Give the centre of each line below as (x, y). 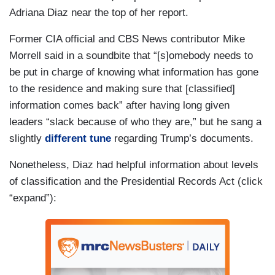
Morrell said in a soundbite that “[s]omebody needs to (131, 56)
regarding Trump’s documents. (182, 139)
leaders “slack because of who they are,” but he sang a (135, 122)
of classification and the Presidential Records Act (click (136, 182)
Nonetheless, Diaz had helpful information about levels (134, 165)
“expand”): (33, 198)
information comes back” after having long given (119, 106)
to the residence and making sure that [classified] (122, 89)
